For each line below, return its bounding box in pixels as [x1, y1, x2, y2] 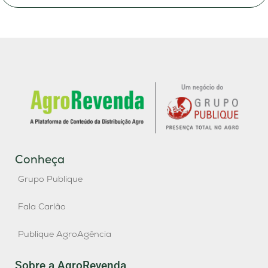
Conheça [15, 151, 65, 167]
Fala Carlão [18, 200, 66, 212]
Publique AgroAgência [18, 228, 111, 239]
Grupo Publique [18, 173, 83, 184]
